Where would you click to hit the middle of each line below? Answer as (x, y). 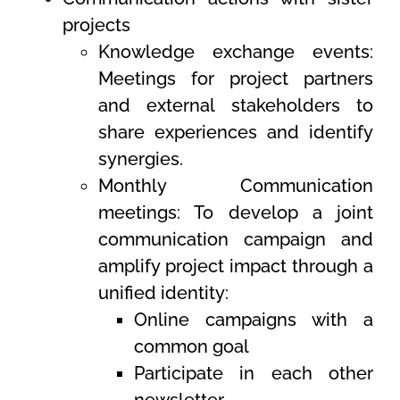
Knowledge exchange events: (236, 52)
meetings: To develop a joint (236, 213)
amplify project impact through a (236, 267)
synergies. (141, 159)
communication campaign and (236, 240)
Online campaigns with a (254, 320)
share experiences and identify (236, 133)
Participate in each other (254, 374)
